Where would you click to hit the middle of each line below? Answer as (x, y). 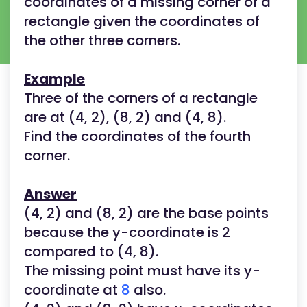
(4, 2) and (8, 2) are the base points (146, 213)
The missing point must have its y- (142, 271)
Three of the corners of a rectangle (141, 98)
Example (54, 79)
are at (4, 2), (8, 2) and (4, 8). (128, 117)
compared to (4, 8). (91, 251)
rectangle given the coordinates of (142, 21)
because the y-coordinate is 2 (127, 232)
